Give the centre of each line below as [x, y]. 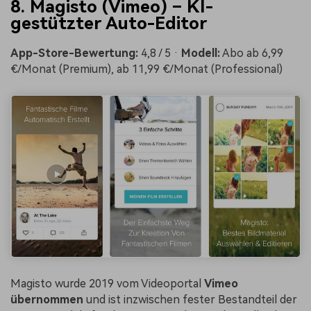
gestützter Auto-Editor [109, 23]
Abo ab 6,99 [252, 53]
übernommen [47, 299]
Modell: [201, 53]
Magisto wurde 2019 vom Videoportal [107, 283]
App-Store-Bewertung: [74, 53]
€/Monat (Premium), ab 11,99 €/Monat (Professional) [146, 69]
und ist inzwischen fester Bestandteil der [190, 299]
